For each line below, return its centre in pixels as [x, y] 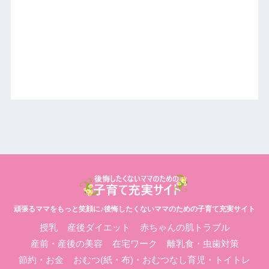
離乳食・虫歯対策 [203, 244]
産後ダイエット [98, 228]
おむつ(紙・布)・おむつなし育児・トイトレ [162, 260]
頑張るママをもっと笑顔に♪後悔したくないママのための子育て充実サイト [134, 209]
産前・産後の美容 [66, 244]
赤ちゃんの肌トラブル [185, 228]
